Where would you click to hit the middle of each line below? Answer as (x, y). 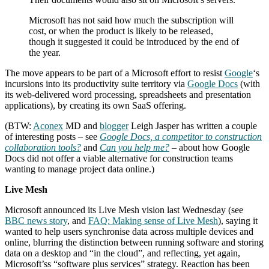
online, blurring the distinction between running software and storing (134, 242)
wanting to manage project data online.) (80, 169)
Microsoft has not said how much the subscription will (131, 20)
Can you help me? (134, 147)
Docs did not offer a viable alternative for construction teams (119, 158)
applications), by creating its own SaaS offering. (95, 105)
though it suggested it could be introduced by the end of (134, 41)
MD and (81, 125)
